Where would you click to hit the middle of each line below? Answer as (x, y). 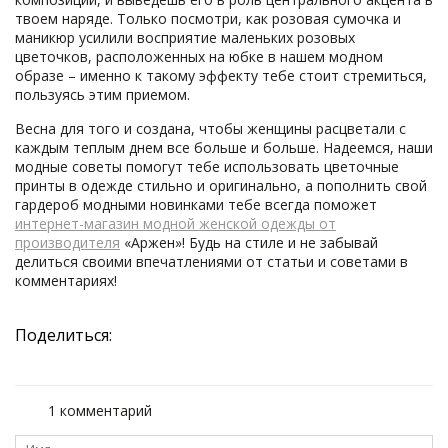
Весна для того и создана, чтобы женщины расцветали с (210, 128)
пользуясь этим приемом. (102, 94)
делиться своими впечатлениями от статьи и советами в (211, 261)
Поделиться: (63, 335)
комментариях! (66, 280)
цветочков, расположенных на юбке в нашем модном (199, 56)
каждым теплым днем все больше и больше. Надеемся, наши (224, 147)
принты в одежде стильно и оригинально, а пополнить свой (221, 185)
